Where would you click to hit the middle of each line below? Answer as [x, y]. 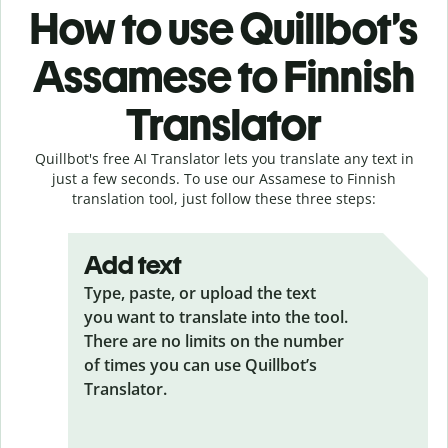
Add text [133, 264]
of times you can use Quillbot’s [200, 364]
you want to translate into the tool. [216, 316]
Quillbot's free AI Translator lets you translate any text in [224, 158]
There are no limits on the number [214, 340]
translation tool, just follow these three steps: [224, 198]
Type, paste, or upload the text [200, 292]
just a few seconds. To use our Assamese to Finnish [224, 178]
